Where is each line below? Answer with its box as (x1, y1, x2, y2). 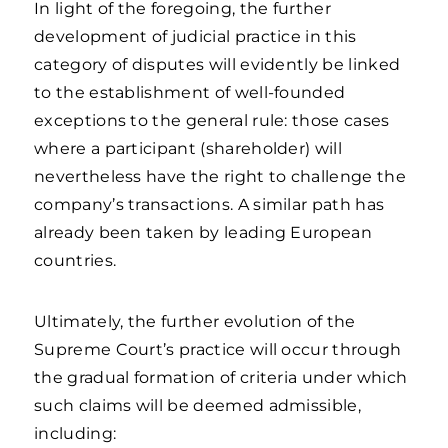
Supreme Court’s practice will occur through (34, 340, 402, 359)
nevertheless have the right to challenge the (34, 167, 406, 186)
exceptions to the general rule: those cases (34, 111, 390, 130)
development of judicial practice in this (34, 27, 357, 46)
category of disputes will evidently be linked (34, 55, 401, 74)
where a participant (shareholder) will (34, 139, 342, 158)
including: (34, 424, 117, 443)
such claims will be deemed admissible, (34, 396, 361, 415)
